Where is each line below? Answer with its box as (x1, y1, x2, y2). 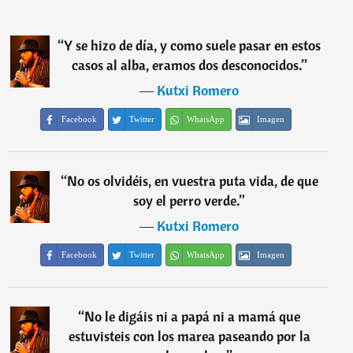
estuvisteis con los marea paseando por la (68, 327, 310, 345)
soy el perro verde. (133, 191, 240, 210)
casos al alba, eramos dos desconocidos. (71, 56, 302, 74)
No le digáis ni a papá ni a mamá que (84, 307, 301, 325)
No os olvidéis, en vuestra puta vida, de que (66, 172, 318, 190)
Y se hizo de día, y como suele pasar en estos (64, 36, 321, 54)
